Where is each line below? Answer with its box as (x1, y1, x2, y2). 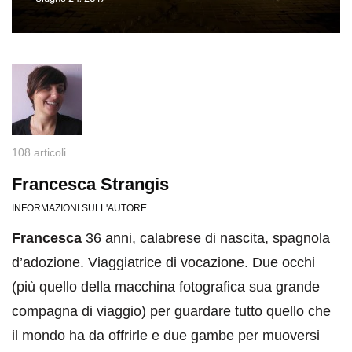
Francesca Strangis (12, 174, 169, 194)
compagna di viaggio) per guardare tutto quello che (12, 302, 331, 319)
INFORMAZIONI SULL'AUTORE (12, 202, 147, 214)
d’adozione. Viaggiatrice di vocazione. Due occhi (12, 254, 315, 270)
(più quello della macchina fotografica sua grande (12, 278, 320, 295)
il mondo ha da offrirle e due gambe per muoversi (12, 327, 320, 343)
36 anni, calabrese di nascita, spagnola (82, 229, 330, 246)
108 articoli (12, 145, 66, 159)
